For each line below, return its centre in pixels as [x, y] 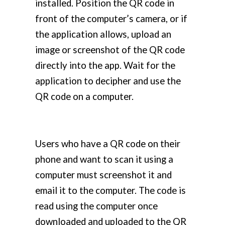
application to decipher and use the [108, 81]
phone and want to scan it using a [104, 159]
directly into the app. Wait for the [105, 66]
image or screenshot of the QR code [110, 50]
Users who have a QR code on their [108, 144]
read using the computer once [96, 206]
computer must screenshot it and [103, 175]
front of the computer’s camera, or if [111, 19]
